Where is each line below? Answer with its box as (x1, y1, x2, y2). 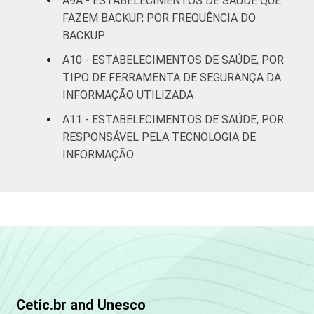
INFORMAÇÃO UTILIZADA (62, 88, 193, 102)
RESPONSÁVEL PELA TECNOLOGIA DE (62, 130, 256, 144)
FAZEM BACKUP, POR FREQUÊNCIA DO (62, 11, 256, 25)
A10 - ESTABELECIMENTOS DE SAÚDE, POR (62, 53, 284, 67)
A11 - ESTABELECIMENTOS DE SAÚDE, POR (62, 112, 284, 126)
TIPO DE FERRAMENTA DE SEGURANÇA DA (62, 70, 281, 84)
